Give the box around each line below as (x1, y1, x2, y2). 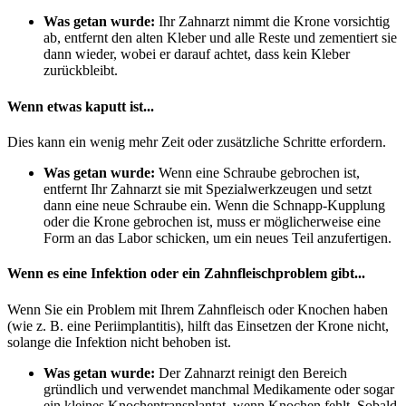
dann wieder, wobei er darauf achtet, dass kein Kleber (43, 46, 350, 63)
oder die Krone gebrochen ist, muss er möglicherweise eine (43, 213, 381, 229)
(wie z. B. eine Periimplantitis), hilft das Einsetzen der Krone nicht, (7, 317, 389, 333)
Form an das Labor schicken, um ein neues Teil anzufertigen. (43, 229, 391, 246)
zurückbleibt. (43, 63, 118, 79)
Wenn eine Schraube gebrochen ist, (155, 164, 360, 180)
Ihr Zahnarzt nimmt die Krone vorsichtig (155, 14, 390, 30)
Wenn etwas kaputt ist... (7, 98, 154, 114)
